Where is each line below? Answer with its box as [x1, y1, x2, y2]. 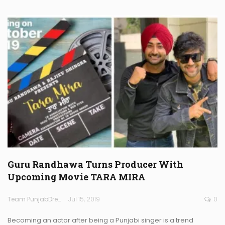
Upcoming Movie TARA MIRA [8, 170, 145, 183]
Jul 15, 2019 [68, 194, 100, 203]
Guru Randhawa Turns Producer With [8, 158, 183, 170]
